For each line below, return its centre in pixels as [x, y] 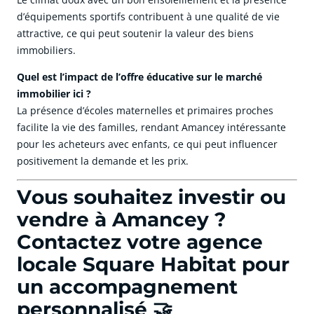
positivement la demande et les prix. [103, 161]
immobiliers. [46, 50]
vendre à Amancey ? [121, 220]
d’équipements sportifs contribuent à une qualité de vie [148, 17]
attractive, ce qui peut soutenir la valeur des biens [135, 34]
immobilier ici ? [54, 94]
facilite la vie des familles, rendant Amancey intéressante [151, 128]
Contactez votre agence [140, 242]
